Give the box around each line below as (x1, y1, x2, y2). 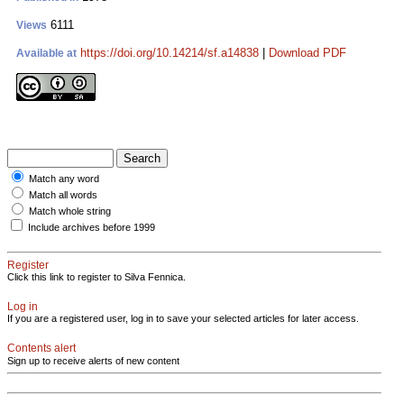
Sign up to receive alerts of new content (7, 355, 179, 366)
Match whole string (29, 206, 111, 216)
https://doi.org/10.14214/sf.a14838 (80, 46, 259, 60)
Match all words (29, 189, 97, 200)
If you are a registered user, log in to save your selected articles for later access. (7, 313, 359, 324)
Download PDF (269, 46, 346, 60)
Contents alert (7, 342, 76, 354)
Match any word (29, 173, 99, 184)
